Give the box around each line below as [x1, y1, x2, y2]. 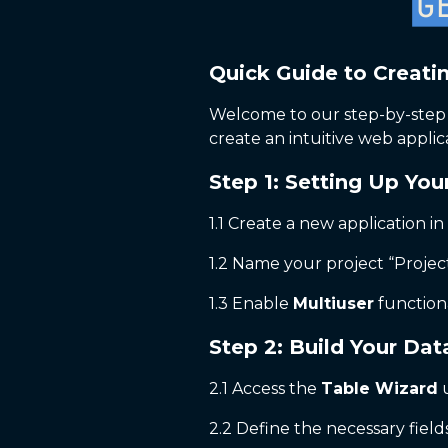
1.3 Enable [209, 294, 293, 314]
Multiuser [293, 294, 374, 314]
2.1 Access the [209, 379, 321, 399]
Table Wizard [321, 379, 438, 399]
